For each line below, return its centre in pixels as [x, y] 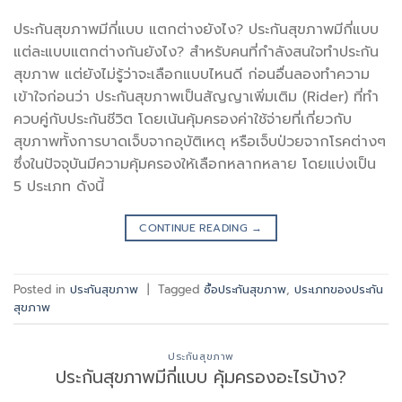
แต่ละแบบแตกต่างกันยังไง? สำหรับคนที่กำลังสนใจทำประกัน [196, 52]
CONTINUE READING [196, 228]
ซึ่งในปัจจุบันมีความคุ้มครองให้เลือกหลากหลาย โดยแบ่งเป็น [195, 165]
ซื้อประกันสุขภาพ [245, 289]
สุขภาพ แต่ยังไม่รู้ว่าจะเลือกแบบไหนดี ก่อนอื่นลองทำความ [192, 75]
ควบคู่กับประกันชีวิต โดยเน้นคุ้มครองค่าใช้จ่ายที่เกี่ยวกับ [183, 120]
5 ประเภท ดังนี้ [59, 187]
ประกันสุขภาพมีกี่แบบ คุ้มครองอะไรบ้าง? [201, 378]
